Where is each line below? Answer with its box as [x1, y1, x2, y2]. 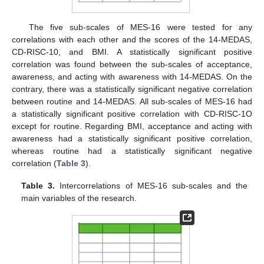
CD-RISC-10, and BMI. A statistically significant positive [12, 47, 252, 57]
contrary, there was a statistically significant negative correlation [12, 84, 252, 94]
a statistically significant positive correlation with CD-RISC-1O [12, 109, 252, 119]
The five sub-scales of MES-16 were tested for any [28, 22, 252, 32]
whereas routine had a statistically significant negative [12, 146, 252, 156]
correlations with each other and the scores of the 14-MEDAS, [12, 35, 252, 45]
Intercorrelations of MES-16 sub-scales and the [55, 181, 247, 191]
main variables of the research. [21, 193, 137, 203]
